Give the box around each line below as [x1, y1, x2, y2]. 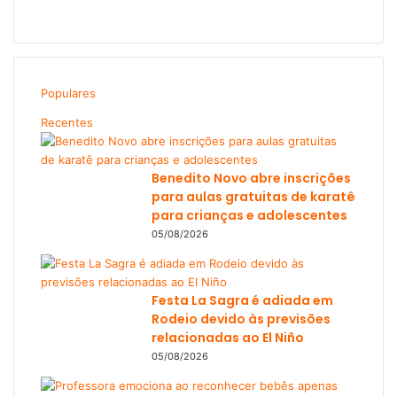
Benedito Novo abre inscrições [152, 169, 351, 188]
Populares [41, 86, 96, 101]
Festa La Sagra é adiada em [152, 292, 333, 310]
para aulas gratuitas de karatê [152, 188, 355, 206]
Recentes [41, 115, 93, 130]
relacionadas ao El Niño [152, 329, 304, 347]
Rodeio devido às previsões [152, 310, 331, 329]
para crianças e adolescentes [152, 206, 347, 225]
